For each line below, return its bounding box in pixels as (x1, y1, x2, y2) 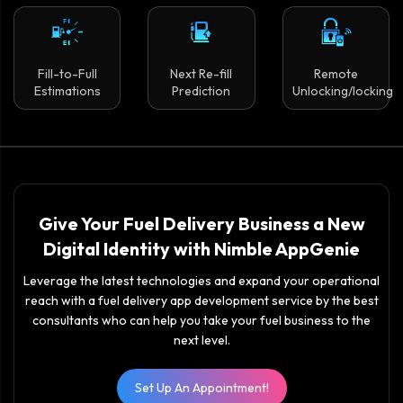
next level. (173, 332, 230, 349)
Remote (313, 66, 358, 83)
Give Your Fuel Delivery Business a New (38, 212, 365, 236)
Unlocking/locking (291, 83, 393, 100)
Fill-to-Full (37, 66, 97, 83)
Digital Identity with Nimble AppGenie (43, 237, 360, 261)
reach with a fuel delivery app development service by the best (24, 292, 379, 309)
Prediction (172, 83, 231, 100)
